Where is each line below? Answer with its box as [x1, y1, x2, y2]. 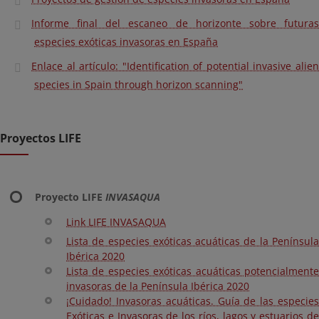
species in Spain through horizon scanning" [34, 78, 243, 91]
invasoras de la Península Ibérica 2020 [66, 279, 249, 293]
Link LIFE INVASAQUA [66, 215, 166, 229]
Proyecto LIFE [35, 190, 105, 204]
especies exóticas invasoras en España [34, 35, 218, 48]
